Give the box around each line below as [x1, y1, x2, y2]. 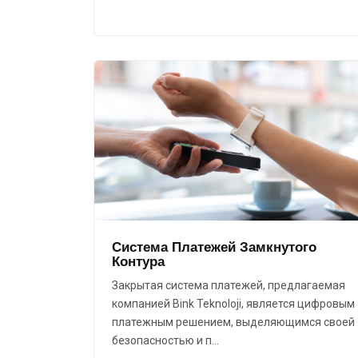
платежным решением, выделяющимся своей [112, 316, 355, 329]
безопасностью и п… [112, 334, 219, 348]
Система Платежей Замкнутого [112, 239, 316, 256]
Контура [112, 253, 165, 270]
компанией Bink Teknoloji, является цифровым [112, 297, 355, 311]
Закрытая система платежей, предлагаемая [112, 279, 345, 292]
